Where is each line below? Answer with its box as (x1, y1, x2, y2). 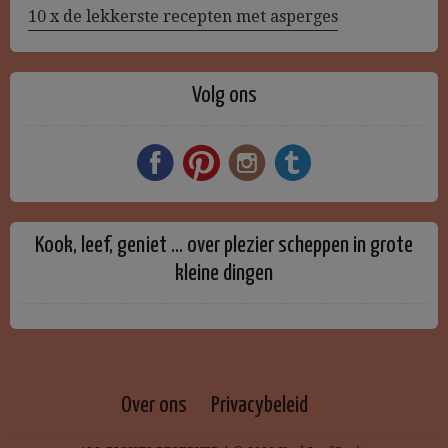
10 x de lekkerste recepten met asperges (28, 7, 338, 26)
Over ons (120, 394, 187, 417)
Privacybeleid (210, 394, 308, 417)
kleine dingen (175, 262, 273, 285)
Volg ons (191, 84, 257, 107)
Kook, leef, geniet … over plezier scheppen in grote (35, 234, 413, 257)
